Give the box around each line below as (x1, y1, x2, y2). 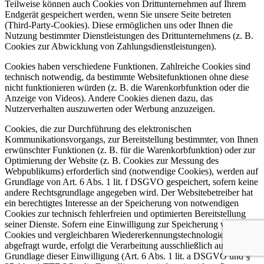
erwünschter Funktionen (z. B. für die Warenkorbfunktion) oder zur (5, 145, 255, 156)
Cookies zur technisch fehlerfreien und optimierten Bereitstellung (5, 209, 246, 219)
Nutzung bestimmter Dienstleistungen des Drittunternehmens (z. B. (5, 31, 253, 41)
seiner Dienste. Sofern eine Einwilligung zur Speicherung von (5, 219, 235, 230)
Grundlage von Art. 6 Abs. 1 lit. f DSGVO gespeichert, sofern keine (5, 177, 258, 187)
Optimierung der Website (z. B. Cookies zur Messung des (5, 156, 219, 166)
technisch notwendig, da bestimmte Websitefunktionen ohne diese (5, 72, 249, 82)
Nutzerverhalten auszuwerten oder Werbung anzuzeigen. (5, 104, 215, 114)
